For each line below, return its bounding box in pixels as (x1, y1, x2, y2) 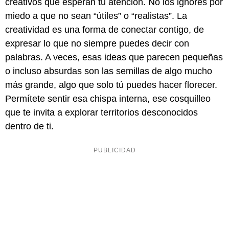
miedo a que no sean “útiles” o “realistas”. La (5, 11, 187, 21)
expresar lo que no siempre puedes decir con (5, 38, 189, 49)
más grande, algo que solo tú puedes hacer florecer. (5, 80, 217, 90)
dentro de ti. (5, 121, 54, 132)
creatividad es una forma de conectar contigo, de (5, 25, 204, 35)
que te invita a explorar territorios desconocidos (5, 107, 198, 118)
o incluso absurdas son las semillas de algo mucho (5, 66, 212, 77)
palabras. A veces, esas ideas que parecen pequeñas (5, 52, 223, 63)
